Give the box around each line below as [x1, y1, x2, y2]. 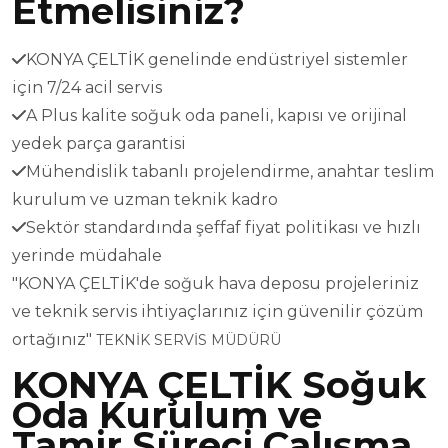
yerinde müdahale [12, 245, 162, 265]
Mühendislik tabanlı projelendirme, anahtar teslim [26, 161, 434, 181]
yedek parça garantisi [12, 133, 186, 153]
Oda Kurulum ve [12, 392, 322, 437]
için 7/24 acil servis [12, 77, 162, 97]
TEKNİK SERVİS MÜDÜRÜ [96, 330, 281, 349]
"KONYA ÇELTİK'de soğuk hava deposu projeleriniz [12, 273, 419, 293]
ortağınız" [12, 329, 96, 349]
